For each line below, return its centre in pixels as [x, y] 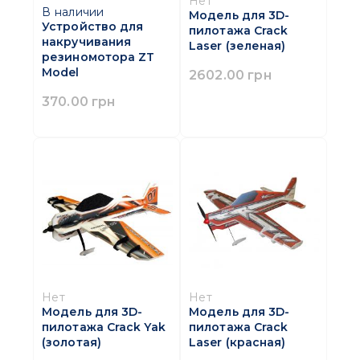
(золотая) [72, 343]
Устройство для [93, 27]
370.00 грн [79, 102]
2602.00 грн [230, 75]
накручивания [87, 42]
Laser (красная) [237, 343]
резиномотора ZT [98, 57]
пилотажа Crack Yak [104, 327]
